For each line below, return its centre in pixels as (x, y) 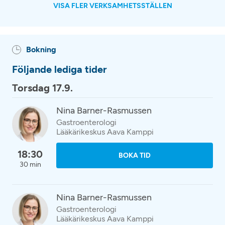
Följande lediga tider (60, 69)
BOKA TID (135, 155)
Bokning (41, 49)
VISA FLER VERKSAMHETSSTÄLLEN (113, 6)
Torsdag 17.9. (42, 88)
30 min (30, 164)
